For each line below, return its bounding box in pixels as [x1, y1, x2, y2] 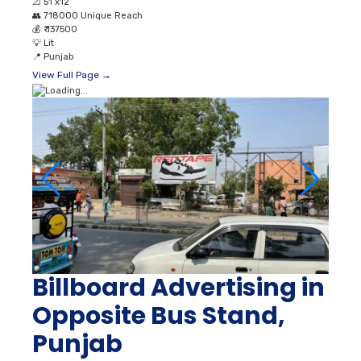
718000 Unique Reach [44, 10, 143, 22]
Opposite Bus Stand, [32, 298, 285, 333]
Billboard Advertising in [32, 270, 325, 305]
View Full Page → [32, 69, 111, 81]
